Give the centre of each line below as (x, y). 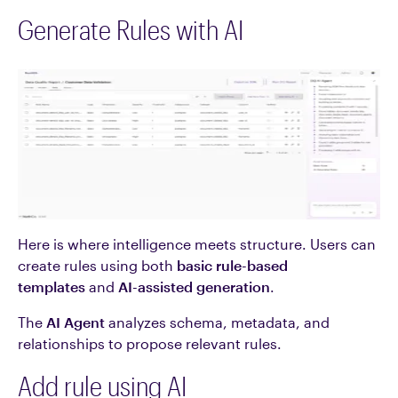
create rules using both (97, 265)
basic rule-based (232, 265)
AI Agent (76, 322)
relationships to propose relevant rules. (150, 343)
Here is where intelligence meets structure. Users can (197, 244)
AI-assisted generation (194, 287)
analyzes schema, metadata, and (217, 322)
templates (52, 287)
